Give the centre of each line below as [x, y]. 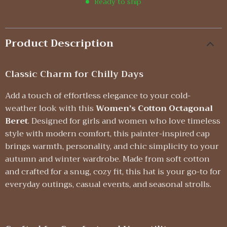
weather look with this [50, 108]
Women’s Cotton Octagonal [154, 108]
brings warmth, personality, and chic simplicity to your [112, 146]
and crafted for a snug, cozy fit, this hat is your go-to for [113, 172]
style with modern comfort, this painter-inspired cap [107, 134]
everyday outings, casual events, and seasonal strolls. [108, 184]
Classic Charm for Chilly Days [74, 74]
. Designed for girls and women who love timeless [124, 121]
